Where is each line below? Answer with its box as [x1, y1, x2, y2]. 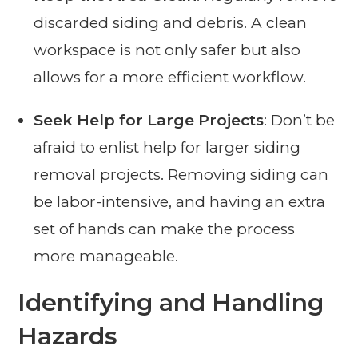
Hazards [18, 321, 118, 352]
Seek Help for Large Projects [34, 111, 265, 130]
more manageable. [34, 247, 179, 266]
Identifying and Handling [18, 288, 324, 318]
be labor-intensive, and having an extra [34, 193, 326, 212]
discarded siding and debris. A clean [34, 14, 308, 33]
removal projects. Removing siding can [34, 165, 329, 185]
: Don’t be [264, 111, 336, 130]
